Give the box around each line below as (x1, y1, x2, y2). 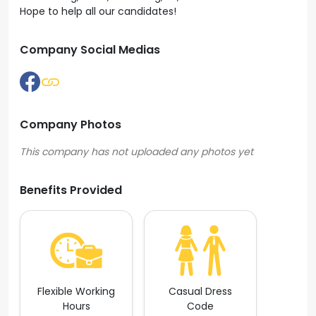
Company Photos (20, 116, 121, 133)
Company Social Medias (20, 42, 160, 58)
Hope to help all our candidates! (20, 4, 179, 18)
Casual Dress (169, 284, 232, 298)
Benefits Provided (20, 182, 122, 198)
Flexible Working (37, 284, 115, 298)
